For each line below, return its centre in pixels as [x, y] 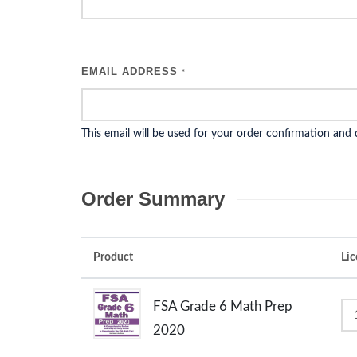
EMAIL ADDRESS [131, 71]
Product [113, 257]
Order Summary [153, 199]
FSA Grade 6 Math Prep [223, 306]
